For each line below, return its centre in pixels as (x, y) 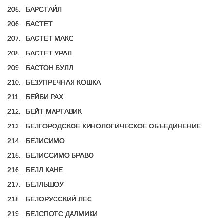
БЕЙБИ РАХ (45, 97)
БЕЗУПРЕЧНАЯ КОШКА (63, 82)
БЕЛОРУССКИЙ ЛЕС (59, 199)
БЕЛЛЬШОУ (45, 184)
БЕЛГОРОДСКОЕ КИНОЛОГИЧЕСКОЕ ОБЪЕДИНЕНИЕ (113, 126)
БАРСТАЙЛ (44, 9)
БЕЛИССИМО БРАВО (60, 155)
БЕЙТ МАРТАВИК (54, 111)
